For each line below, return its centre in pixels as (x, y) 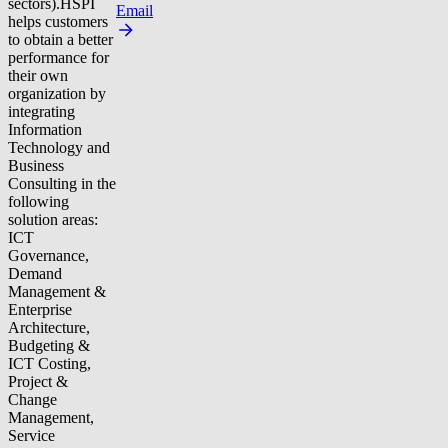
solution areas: (53, 220)
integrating (41, 112)
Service (31, 436)
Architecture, (49, 328)
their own (38, 76)
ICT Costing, (49, 364)
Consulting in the (62, 184)
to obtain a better (60, 40)
